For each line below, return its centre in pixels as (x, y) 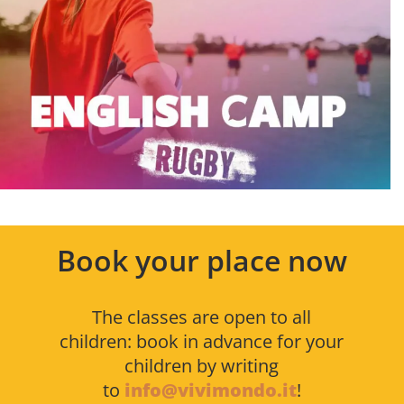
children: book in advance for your (202, 342)
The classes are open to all (202, 317)
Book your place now (202, 261)
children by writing (202, 366)
